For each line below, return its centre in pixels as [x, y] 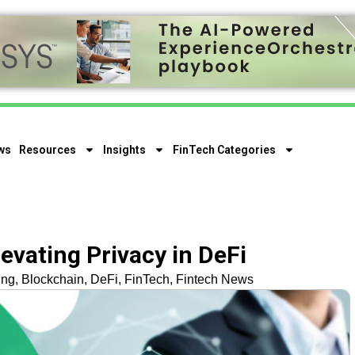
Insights [125, 150]
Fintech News [215, 279]
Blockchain [53, 279]
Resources [48, 150]
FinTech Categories [225, 150]
